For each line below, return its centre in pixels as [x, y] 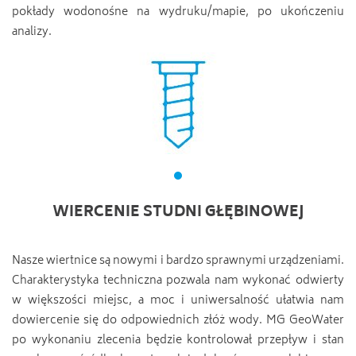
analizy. [32, 32]
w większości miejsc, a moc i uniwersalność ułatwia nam [178, 301]
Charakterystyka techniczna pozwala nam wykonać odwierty [178, 281]
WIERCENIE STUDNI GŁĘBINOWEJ [178, 213]
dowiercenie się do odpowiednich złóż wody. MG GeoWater [178, 321]
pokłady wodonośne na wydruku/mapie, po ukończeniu [178, 12]
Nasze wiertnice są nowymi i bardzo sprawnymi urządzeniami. [178, 261]
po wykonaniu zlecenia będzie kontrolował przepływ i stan [178, 341]
